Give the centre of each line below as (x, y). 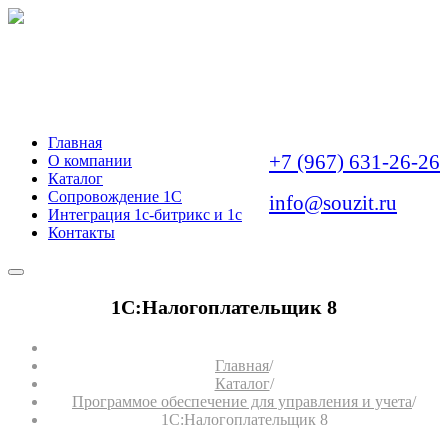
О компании (90, 160)
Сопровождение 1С (115, 196)
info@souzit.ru (333, 203)
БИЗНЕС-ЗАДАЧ (124, 99)
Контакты (81, 232)
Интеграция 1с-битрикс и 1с (145, 214)
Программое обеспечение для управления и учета (242, 401)
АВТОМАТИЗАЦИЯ (150, 62)
